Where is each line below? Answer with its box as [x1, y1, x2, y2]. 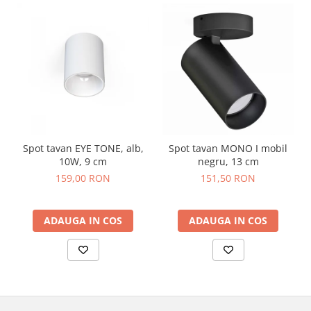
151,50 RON [201, 171, 255, 185]
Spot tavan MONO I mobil [169, 142, 287, 155]
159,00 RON [56, 171, 110, 185]
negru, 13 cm [197, 155, 259, 169]
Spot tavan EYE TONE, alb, [22, 142, 144, 155]
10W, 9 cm [59, 155, 107, 169]
